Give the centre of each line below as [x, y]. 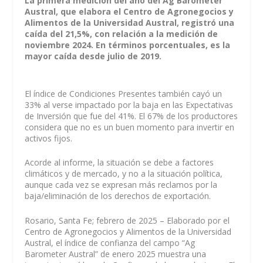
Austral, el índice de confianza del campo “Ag [110, 242]
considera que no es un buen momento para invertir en [130, 127]
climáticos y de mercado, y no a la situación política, [124, 174]
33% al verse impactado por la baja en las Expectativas [129, 104]
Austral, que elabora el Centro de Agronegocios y [129, 11]
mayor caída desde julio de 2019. [93, 56]
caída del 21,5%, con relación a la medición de [122, 34]
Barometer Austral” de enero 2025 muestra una [116, 254]
